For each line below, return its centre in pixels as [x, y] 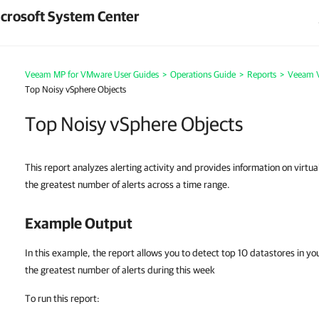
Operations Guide [203, 74]
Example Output [79, 223]
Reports [262, 74]
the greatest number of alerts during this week [120, 270]
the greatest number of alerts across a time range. [127, 184]
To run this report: [62, 298]
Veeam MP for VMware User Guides [92, 74]
